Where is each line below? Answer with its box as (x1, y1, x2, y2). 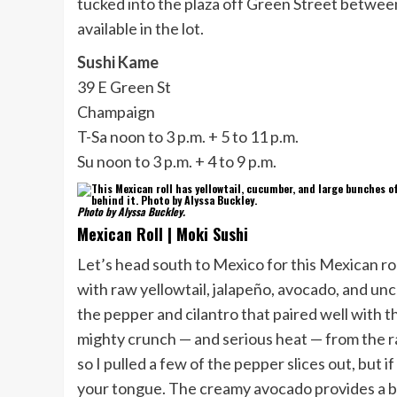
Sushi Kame (77, 52, 159, 73)
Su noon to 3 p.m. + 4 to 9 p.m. (77, 152, 276, 172)
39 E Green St (77, 77, 171, 97)
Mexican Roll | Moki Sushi (77, 222, 248, 246)
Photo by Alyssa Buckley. (77, 204, 185, 220)
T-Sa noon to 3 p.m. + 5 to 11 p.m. (77, 127, 299, 147)
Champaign (77, 102, 155, 122)
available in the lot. (77, 19, 204, 39)
